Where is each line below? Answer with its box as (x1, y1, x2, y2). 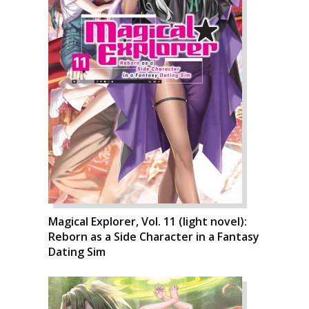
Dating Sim (48, 244, 106, 259)
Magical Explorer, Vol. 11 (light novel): (48, 214, 247, 229)
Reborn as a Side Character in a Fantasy (48, 229, 259, 244)
